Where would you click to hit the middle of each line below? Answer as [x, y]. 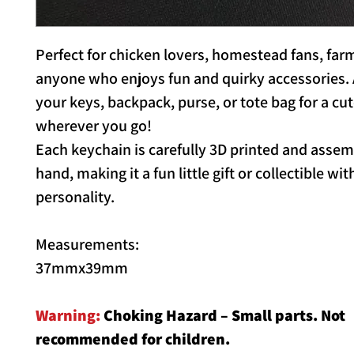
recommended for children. [133, 339]
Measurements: [87, 244]
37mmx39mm [83, 268]
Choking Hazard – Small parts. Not [223, 315]
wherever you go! [94, 126]
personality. [75, 197]
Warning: [68, 315]
